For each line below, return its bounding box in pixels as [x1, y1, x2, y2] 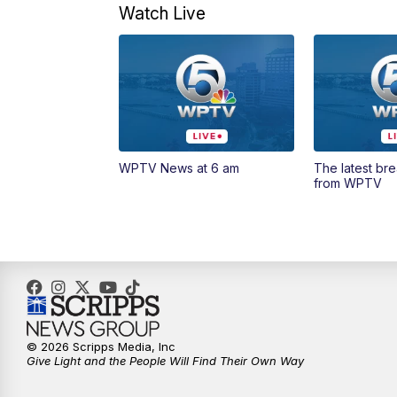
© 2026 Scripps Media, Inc [27, 339, 175, 354]
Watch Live [119, 3, 206, 25]
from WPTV [313, 175, 382, 191]
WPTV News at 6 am [119, 160, 240, 176]
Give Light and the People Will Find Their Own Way [27, 354, 304, 369]
